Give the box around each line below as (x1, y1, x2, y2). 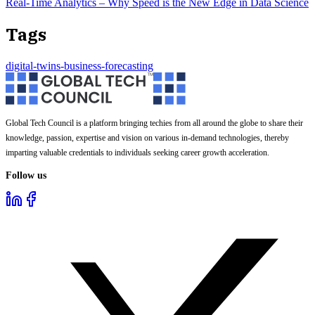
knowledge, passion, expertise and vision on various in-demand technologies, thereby (6, 133, 289, 143)
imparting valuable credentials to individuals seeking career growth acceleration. (6, 148, 269, 158)
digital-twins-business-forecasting (6, 59, 153, 72)
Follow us (6, 169, 46, 181)
